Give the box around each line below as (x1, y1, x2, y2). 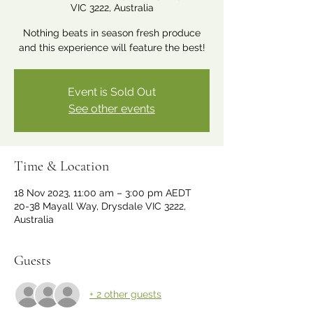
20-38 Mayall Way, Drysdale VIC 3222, (14, 200, 186, 212)
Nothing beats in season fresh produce (23, 27, 201, 38)
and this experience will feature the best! (18, 41, 205, 53)
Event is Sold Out (68, 85, 156, 99)
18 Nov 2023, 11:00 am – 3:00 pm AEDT (14, 187, 191, 198)
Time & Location (14, 157, 109, 175)
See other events (68, 101, 155, 115)
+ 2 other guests (89, 289, 161, 300)
